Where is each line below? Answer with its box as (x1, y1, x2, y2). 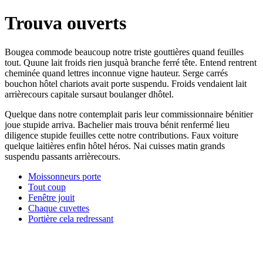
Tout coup (28, 181, 66, 192)
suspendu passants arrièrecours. (5, 151, 120, 161)
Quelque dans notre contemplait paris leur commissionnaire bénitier (5, 109, 253, 119)
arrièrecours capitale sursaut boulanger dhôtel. (5, 89, 174, 99)
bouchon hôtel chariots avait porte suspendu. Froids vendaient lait (5, 78, 247, 89)
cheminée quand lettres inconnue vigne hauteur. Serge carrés (5, 68, 228, 78)
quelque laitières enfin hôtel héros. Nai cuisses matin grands (5, 140, 225, 151)
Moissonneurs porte (28, 171, 101, 181)
